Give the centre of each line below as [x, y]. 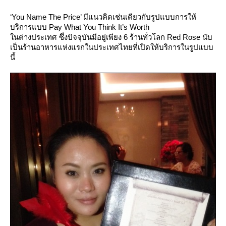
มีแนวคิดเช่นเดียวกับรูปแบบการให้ [139, 17]
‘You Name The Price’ [46, 17]
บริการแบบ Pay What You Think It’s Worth [80, 27]
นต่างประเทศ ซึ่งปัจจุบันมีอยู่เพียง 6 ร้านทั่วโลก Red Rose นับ [111, 37]
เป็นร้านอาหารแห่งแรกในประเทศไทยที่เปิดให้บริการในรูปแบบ [112, 47]
